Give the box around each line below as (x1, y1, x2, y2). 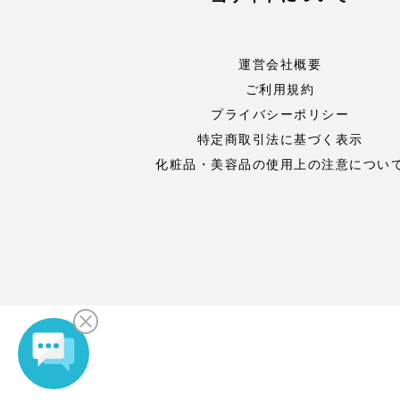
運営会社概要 (238, 57, 322, 71)
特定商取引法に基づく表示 (196, 132, 363, 146)
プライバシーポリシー (211, 107, 350, 121)
